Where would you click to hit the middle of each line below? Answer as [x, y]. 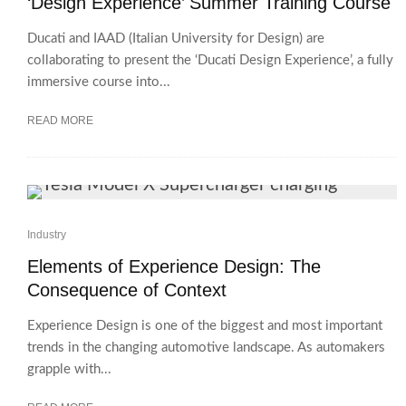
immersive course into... [99, 82]
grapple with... [69, 369]
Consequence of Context [127, 290]
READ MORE [60, 121]
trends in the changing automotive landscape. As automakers [206, 348]
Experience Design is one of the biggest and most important [205, 326]
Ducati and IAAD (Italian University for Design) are [176, 39]
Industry [47, 235]
